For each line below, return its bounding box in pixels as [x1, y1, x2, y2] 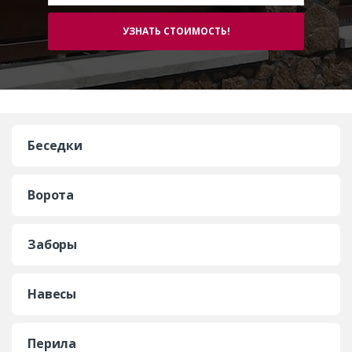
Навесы [27, 284, 77, 302]
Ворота [27, 185, 75, 203]
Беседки [27, 136, 83, 154]
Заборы [27, 235, 78, 253]
